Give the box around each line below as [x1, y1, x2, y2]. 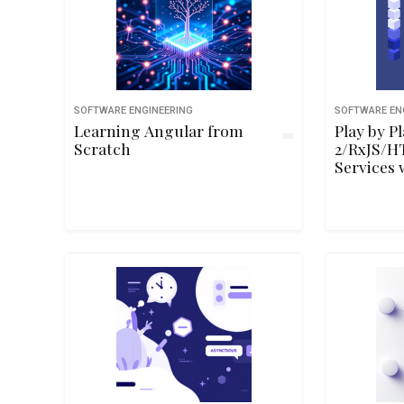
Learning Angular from [74, 120, 244, 141]
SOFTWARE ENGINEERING [74, 105, 194, 116]
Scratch [74, 138, 132, 159]
